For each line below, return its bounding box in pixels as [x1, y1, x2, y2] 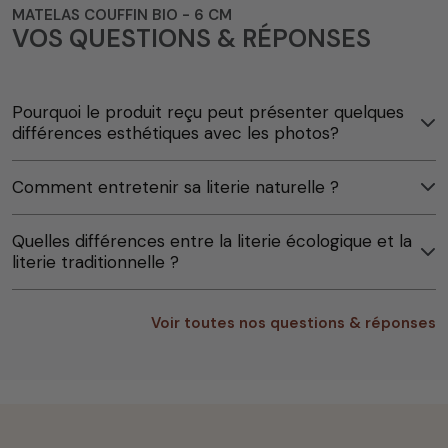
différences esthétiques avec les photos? [12, 121, 339, 144]
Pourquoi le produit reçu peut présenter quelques [12, 100, 404, 123]
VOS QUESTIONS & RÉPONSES [12, 21, 371, 55]
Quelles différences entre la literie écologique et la [12, 229, 412, 252]
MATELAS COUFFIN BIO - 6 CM [12, 4, 232, 25]
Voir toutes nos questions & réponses [151, 312, 436, 333]
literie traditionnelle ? [12, 250, 179, 273]
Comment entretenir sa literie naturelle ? [12, 175, 339, 198]
